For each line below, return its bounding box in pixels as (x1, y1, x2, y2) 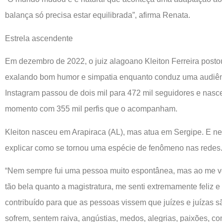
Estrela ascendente (5, 34, 73, 43)
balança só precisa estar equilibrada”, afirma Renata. (5, 11, 190, 20)
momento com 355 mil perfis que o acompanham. (5, 105, 177, 113)
